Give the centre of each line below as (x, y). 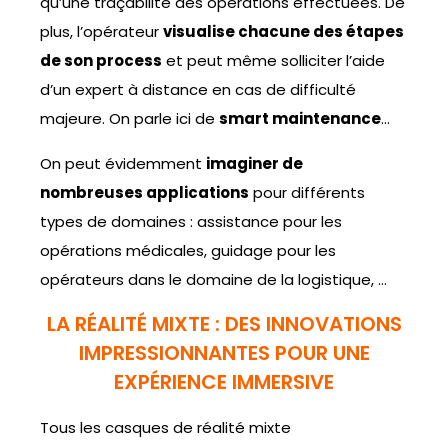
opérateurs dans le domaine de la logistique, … (213, 280)
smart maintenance (300, 119)
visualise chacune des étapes (283, 32)
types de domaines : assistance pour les (191, 222)
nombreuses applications (144, 193)
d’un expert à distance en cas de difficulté (198, 90)
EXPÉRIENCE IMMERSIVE (224, 382)
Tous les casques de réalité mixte (165, 428)
